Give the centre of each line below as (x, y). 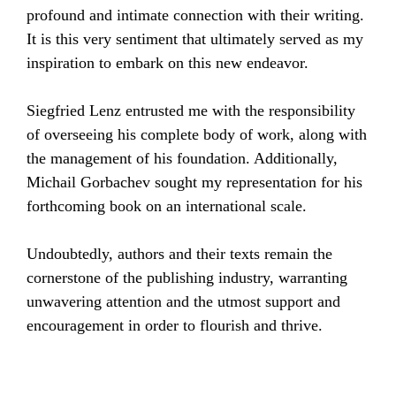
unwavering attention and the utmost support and (183, 301)
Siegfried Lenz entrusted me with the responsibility (191, 110)
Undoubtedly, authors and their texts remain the (179, 254)
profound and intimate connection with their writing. (195, 15)
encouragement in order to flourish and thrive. (175, 325)
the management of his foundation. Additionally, (182, 158)
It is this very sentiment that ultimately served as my (195, 39)
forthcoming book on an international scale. (167, 206)
